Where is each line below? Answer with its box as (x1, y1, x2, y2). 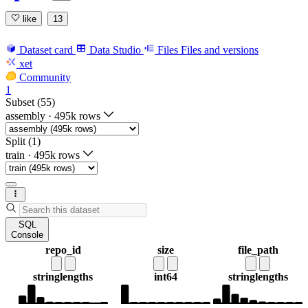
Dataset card (19, 43, 73, 56)
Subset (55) (5, 96, 55, 108)
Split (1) (5, 135, 41, 147)
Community (19, 71, 71, 83)
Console (11, 230, 43, 241)
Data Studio (89, 43, 141, 56)
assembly (5, 109, 45, 122)
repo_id (45, 244, 81, 256)
